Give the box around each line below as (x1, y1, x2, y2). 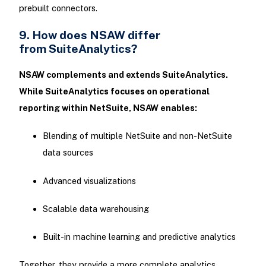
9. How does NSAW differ (18, 28, 160, 42)
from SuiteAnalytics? (18, 42, 140, 56)
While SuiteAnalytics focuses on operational (18, 86, 210, 97)
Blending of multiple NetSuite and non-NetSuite (42, 131, 232, 141)
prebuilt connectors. (18, 2, 100, 13)
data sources (42, 147, 96, 158)
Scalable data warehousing (42, 203, 151, 214)
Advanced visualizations (42, 175, 138, 186)
